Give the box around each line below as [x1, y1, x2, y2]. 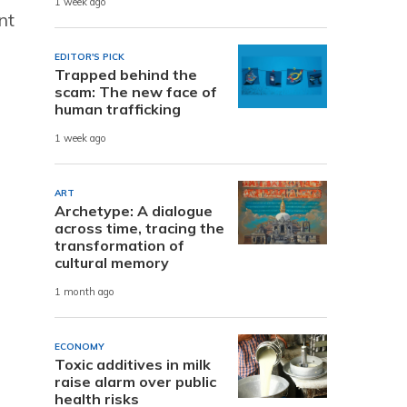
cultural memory [55, 253, 169, 272]
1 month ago [55, 285, 114, 299]
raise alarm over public [55, 372, 216, 391]
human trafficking [55, 99, 181, 118]
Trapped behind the [55, 65, 197, 84]
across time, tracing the [55, 218, 224, 237]
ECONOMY [55, 340, 104, 352]
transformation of [55, 235, 184, 254]
